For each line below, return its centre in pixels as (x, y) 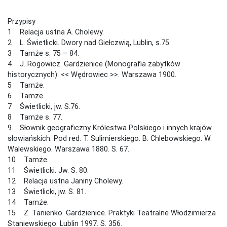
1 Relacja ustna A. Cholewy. (56, 32)
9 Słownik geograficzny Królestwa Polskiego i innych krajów (110, 127)
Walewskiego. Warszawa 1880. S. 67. (68, 149)
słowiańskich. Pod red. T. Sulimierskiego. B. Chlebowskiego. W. (110, 138)
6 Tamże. (26, 96)
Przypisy (24, 21)
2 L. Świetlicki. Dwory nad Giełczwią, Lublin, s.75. (89, 42)
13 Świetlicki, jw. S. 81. (47, 191)
